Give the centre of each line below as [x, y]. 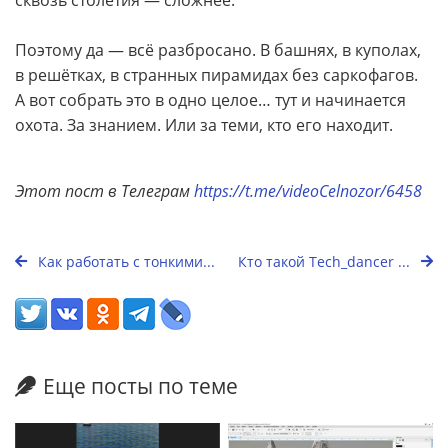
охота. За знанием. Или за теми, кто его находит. [204, 124]
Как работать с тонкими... [124, 261]
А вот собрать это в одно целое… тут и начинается [210, 99]
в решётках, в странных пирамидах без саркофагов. [216, 74]
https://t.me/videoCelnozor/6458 [308, 190]
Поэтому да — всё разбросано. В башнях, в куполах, [218, 49]
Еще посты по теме [140, 385]
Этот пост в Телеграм [102, 190]
